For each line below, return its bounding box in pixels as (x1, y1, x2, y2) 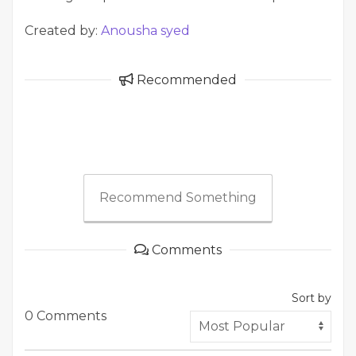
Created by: (25, 22, 101, 38)
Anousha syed (101, 22, 190, 38)
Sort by (292, 290, 331, 305)
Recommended (133, 72, 237, 87)
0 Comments (25, 308, 106, 323)
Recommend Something (99, 189, 257, 205)
